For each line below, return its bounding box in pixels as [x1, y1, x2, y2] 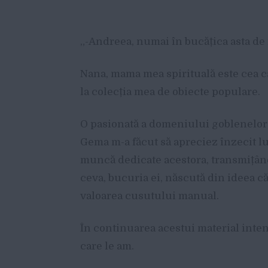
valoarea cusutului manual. [80, 190, 219, 202]
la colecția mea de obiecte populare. [80, 86, 260, 98]
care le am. [80, 240, 134, 252]
